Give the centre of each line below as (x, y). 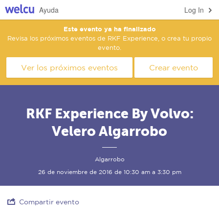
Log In (194, 10)
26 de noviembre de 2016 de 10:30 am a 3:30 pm (109, 172)
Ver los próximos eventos (69, 67)
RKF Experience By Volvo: (109, 113)
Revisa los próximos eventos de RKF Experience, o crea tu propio (109, 38)
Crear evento (174, 67)
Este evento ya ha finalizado (109, 29)
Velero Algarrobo (109, 131)
